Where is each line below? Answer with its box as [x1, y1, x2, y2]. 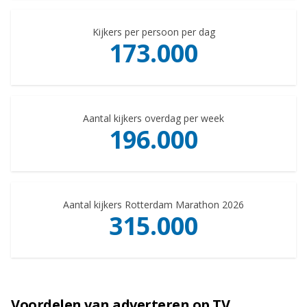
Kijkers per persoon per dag [92, 25, 215, 38]
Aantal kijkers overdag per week [83, 111, 224, 125]
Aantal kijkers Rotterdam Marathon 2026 [63, 197, 244, 211]
